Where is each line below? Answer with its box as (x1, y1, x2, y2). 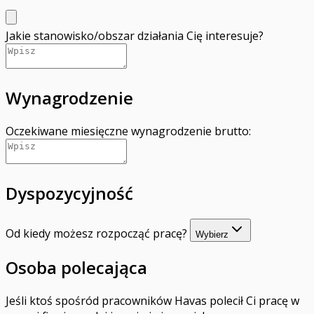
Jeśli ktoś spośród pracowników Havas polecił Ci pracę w (6, 292, 299, 308)
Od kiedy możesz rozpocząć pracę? (6, 226, 187, 242)
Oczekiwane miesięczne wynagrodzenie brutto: (6, 123, 251, 139)
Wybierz (196, 229, 228, 240)
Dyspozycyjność (6, 182, 133, 205)
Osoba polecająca (6, 255, 147, 279)
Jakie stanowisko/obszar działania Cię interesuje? (6, 28, 264, 44)
